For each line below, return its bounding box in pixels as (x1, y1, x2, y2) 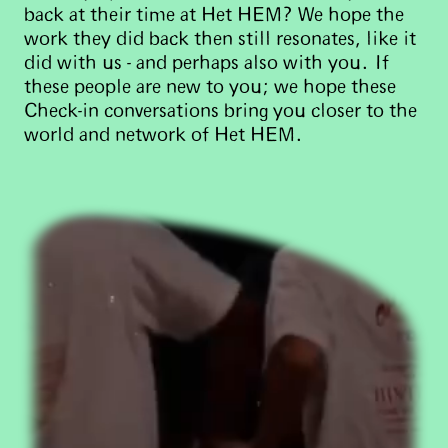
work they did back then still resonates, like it (24, 30, 416, 49)
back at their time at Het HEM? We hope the (24, 6, 404, 25)
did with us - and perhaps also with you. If (24, 54, 389, 73)
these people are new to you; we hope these (24, 78, 396, 97)
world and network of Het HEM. (24, 126, 303, 145)
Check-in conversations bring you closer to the (24, 102, 417, 121)
